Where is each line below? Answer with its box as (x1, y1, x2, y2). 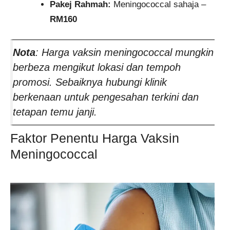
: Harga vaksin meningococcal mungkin (35, 47, 214, 59)
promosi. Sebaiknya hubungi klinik (13, 76, 167, 88)
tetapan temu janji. (13, 106, 97, 118)
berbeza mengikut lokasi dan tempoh (13, 62, 181, 73)
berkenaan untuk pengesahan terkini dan (13, 91, 199, 103)
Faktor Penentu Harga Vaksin (10, 131, 179, 146)
